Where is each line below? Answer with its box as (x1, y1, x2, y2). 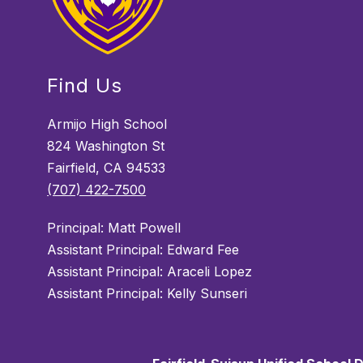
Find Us (47, 74, 123, 98)
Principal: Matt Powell (47, 220, 181, 237)
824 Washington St (47, 138, 165, 155)
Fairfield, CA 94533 (47, 160, 166, 177)
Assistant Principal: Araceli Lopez (47, 263, 253, 280)
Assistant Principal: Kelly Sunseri (47, 285, 248, 302)
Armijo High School (47, 116, 168, 133)
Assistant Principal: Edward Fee (47, 241, 240, 258)
